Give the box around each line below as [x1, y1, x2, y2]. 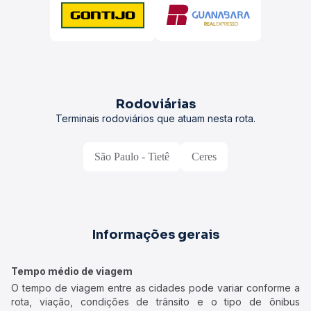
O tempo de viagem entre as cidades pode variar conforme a [11, 282, 300, 294]
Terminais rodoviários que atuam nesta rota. [56, 112, 255, 124]
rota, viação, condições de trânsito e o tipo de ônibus [11, 296, 300, 308]
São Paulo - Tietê [94, 151, 169, 162]
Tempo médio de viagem [11, 265, 133, 277]
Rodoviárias [115, 96, 196, 112]
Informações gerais [92, 227, 219, 242]
